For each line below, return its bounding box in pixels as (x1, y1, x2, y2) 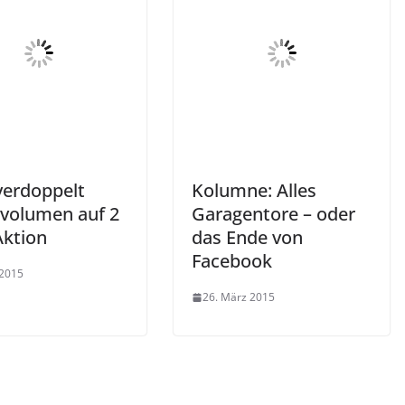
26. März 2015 (202, 289, 275, 305)
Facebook (192, 249, 272, 273)
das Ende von (192, 225, 303, 250)
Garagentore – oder (192, 202, 355, 226)
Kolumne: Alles (192, 178, 316, 202)
